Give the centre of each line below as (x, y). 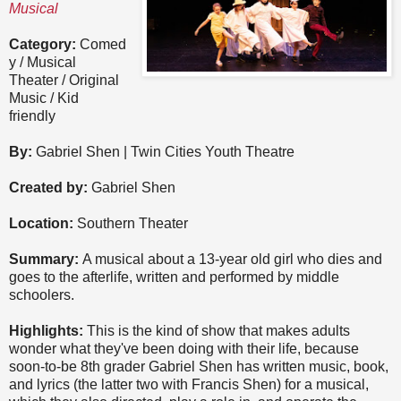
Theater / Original (64, 81)
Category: (43, 45)
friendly (32, 116)
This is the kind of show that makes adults (217, 331)
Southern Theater (132, 224)
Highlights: (46, 331)
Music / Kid (44, 98)
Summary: (44, 260)
